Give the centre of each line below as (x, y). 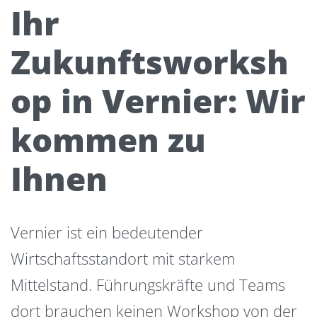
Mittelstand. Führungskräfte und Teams (148, 284)
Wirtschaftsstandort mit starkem (123, 258)
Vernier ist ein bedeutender (107, 232)
